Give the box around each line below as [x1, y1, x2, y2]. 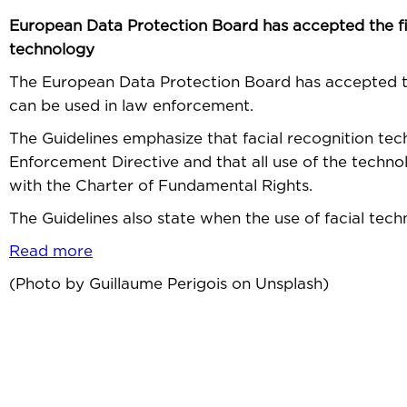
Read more [9, 242, 93, 260]
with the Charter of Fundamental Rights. [9, 176, 313, 194]
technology [9, 40, 94, 58]
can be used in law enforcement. [9, 96, 253, 114]
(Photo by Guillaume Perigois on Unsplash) [9, 274, 329, 293]
